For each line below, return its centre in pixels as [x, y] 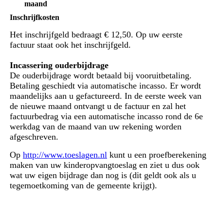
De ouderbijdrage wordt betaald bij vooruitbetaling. [101, 76]
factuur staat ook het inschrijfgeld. [72, 45]
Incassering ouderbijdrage [59, 65]
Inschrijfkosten [35, 18]
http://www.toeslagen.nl [65, 155]
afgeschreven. [34, 137]
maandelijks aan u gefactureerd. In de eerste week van [106, 96]
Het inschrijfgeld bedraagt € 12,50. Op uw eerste [96, 35]
